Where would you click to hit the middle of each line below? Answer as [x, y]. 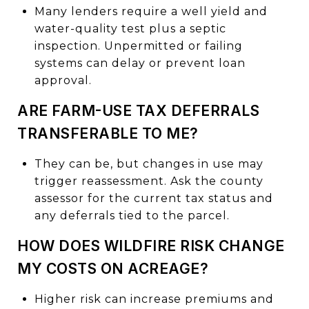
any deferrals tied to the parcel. [132, 215]
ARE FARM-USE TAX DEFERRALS [138, 110]
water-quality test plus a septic [130, 28]
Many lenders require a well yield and [151, 11]
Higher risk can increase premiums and [154, 299]
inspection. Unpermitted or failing [138, 46]
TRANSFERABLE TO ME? [108, 133]
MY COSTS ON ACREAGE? [113, 268]
